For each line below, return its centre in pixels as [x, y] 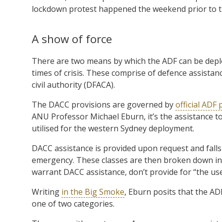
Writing [47, 192]
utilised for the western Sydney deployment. [113, 128]
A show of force [72, 39]
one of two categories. [73, 203]
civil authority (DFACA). [73, 84]
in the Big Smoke [93, 192]
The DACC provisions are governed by [104, 104]
